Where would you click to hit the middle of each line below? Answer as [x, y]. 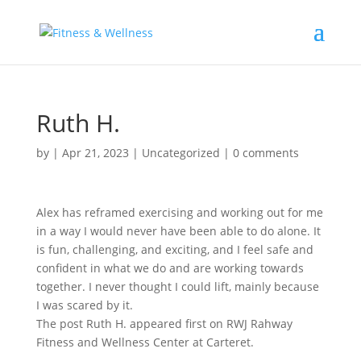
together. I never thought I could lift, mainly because [177, 286]
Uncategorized [180, 153]
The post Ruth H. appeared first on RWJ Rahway [164, 324]
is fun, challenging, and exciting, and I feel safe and [174, 249]
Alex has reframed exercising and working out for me [179, 212]
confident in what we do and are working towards [170, 268]
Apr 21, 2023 [95, 153]
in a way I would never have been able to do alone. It [178, 231]
